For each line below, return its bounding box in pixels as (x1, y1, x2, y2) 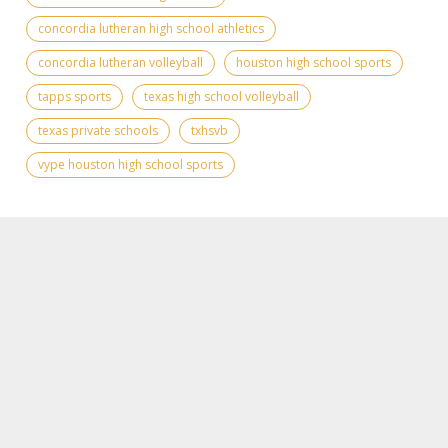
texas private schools (38, 121, 158, 139)
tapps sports (38, 87, 111, 105)
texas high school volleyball (144, 87, 299, 105)
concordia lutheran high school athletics (38, 19, 264, 37)
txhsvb (191, 121, 228, 139)
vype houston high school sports (38, 155, 223, 173)
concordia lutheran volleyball (38, 53, 203, 71)
